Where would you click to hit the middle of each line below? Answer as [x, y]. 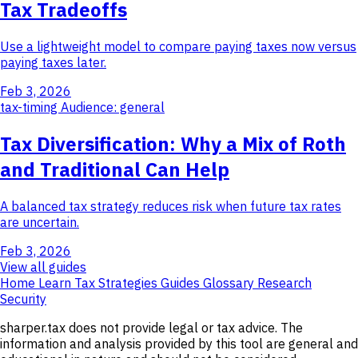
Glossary [230, 282]
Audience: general [113, 107]
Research [284, 282]
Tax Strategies [117, 282]
